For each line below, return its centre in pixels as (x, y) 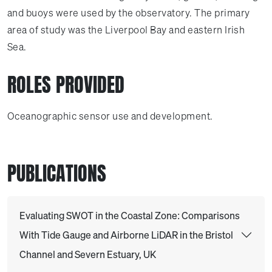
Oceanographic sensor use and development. (110, 116)
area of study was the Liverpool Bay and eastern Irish (126, 30)
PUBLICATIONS (57, 173)
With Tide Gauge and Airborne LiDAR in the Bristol (126, 235)
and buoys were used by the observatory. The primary (129, 13)
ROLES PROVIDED (66, 85)
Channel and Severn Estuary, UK (88, 254)
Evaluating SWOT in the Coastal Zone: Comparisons (130, 216)
